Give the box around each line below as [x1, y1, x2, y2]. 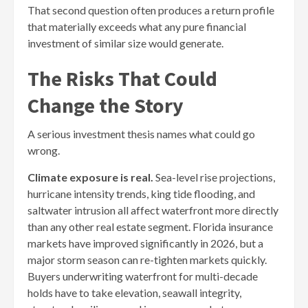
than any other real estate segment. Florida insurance [27, 219, 273, 233]
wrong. [27, 143, 60, 157]
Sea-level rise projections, [153, 170, 275, 184]
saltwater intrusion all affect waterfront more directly [27, 203, 278, 217]
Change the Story [27, 91, 184, 118]
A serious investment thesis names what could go [27, 126, 255, 140]
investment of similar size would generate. [27, 36, 223, 49]
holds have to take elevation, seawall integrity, [27, 285, 241, 299]
